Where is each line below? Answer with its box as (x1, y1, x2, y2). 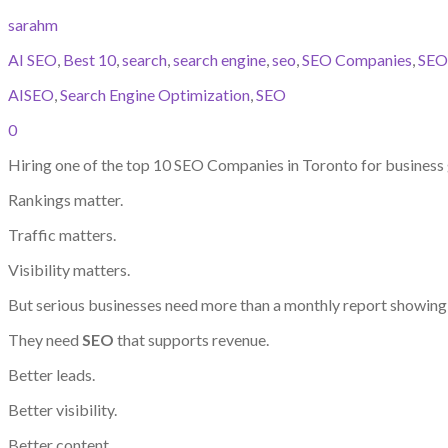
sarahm (8, 14, 58, 34)
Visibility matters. (8, 259, 130, 279)
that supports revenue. (114, 329, 269, 349)
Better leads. (8, 364, 95, 384)
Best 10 (63, 49, 116, 69)
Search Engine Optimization (60, 84, 250, 104)
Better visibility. (8, 399, 117, 419)
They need (8, 329, 82, 349)
